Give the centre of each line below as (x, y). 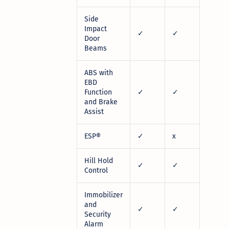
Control (96, 170)
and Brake (101, 102)
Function (98, 92)
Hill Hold (99, 161)
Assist (94, 111)
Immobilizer (104, 195)
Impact (96, 29)
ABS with (99, 73)
